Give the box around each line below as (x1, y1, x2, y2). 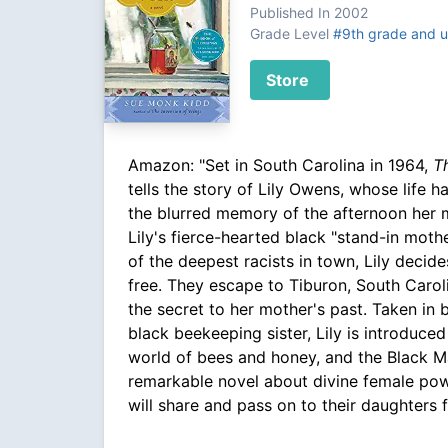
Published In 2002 (249, 4, 368, 21)
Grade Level (249, 25, 333, 42)
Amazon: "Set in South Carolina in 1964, (128, 155, 433, 175)
